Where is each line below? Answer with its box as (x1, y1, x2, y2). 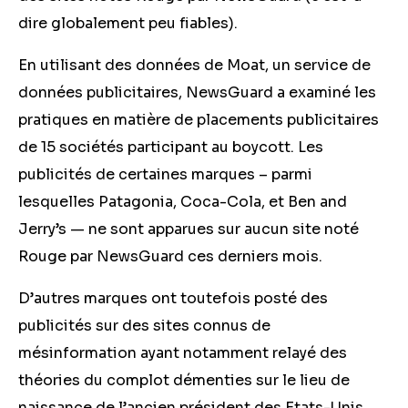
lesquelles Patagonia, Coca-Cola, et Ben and (18, 192, 347, 211)
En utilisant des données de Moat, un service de (18, 56, 371, 75)
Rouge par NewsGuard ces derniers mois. (18, 247, 326, 266)
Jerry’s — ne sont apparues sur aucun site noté (18, 219, 359, 239)
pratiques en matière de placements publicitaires (18, 110, 379, 129)
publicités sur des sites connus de (18, 316, 270, 335)
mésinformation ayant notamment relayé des (18, 343, 347, 362)
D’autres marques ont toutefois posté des (18, 289, 328, 308)
